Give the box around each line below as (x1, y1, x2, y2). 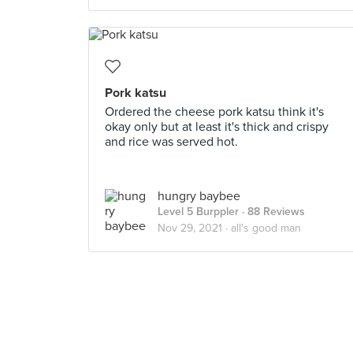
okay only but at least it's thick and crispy (105, 119, 329, 135)
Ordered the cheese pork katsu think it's (105, 104, 324, 120)
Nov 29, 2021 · (158, 221, 231, 235)
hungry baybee (158, 188, 240, 204)
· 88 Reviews (239, 205, 305, 218)
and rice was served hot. (105, 134, 238, 150)
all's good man (231, 221, 301, 235)
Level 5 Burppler (158, 205, 239, 218)
